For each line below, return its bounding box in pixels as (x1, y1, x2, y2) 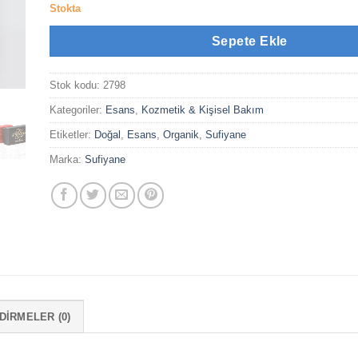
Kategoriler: (50, 104, 106, 117)
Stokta (50, 2, 82, 14)
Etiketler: (50, 129, 95, 141)
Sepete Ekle (211, 34, 288, 48)
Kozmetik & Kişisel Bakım (141, 104, 265, 117)
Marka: (50, 153, 86, 166)
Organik (163, 129, 200, 141)
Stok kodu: (50, 79, 104, 92)
